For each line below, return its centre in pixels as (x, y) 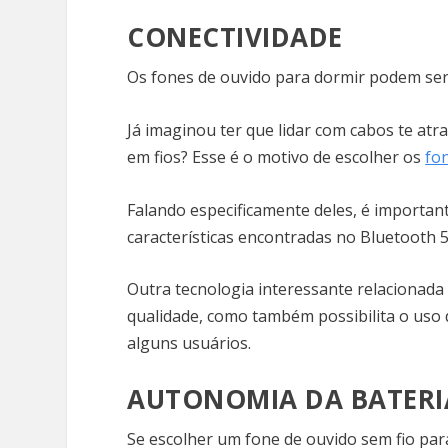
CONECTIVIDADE (239, 37)
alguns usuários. (191, 343)
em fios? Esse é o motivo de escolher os (276, 157)
